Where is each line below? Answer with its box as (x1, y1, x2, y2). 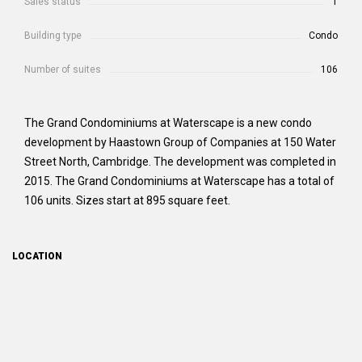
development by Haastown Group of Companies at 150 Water (24, 136, 336, 149)
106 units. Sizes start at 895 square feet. (24, 194, 230, 207)
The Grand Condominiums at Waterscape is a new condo (24, 116, 312, 129)
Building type (24, 30, 82, 41)
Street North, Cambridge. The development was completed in (24, 155, 336, 168)
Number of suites (24, 64, 101, 75)
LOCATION (12, 250, 62, 262)
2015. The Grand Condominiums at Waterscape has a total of (24, 175, 335, 187)
